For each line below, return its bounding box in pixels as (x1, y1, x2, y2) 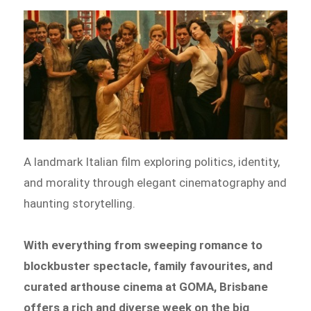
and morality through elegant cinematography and (24, 175, 287, 190)
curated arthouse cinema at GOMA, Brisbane (24, 279, 269, 294)
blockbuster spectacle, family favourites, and (24, 258, 274, 273)
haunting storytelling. (24, 196, 136, 210)
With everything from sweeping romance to (24, 237, 263, 252)
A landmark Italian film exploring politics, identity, (24, 154, 280, 169)
